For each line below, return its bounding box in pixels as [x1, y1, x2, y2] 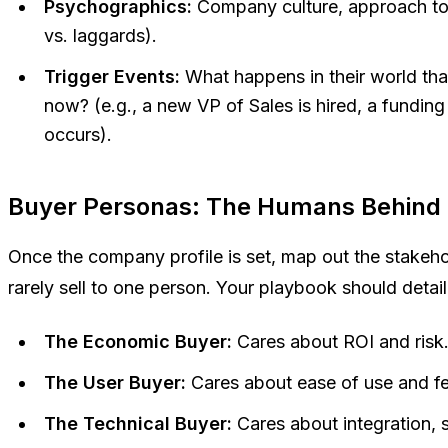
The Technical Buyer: [44, 413, 232, 435]
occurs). [44, 124, 112, 146]
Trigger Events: [44, 66, 180, 88]
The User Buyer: [44, 372, 186, 394]
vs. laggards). [44, 25, 157, 47]
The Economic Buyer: [44, 331, 232, 353]
